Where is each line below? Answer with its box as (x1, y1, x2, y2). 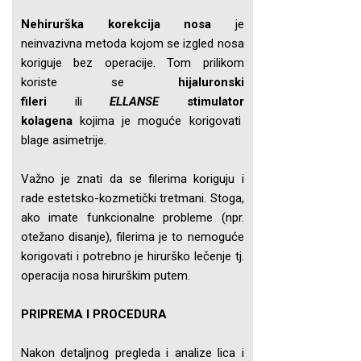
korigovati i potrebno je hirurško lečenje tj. (21, 249, 244, 263)
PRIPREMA (21, 307, 83, 322)
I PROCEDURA (83, 307, 167, 322)
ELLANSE (110, 94, 187, 109)
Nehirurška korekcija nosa (21, 17, 212, 31)
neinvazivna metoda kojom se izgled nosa (21, 36, 244, 51)
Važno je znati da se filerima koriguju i (21, 172, 244, 186)
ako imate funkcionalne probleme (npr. (21, 210, 244, 225)
